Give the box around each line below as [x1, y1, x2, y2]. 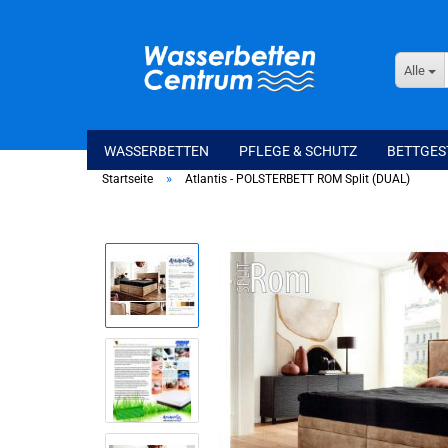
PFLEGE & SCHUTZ [239, 143, 357, 159]
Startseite [102, 172, 153, 186]
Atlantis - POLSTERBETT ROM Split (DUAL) [185, 172, 410, 186]
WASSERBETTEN [104, 143, 209, 159]
